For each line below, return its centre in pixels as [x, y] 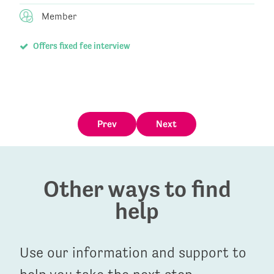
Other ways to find [137, 189]
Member [58, 17]
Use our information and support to [133, 252]
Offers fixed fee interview [80, 46]
